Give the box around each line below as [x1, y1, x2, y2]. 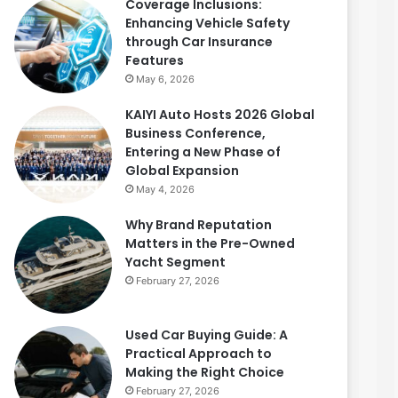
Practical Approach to [125, 345, 272, 362]
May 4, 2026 [136, 183, 195, 195]
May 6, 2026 [136, 73, 195, 85]
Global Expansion [125, 162, 239, 179]
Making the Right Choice [125, 363, 284, 381]
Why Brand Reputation [125, 216, 272, 234]
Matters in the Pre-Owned [125, 235, 295, 252]
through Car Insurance [125, 33, 273, 51]
